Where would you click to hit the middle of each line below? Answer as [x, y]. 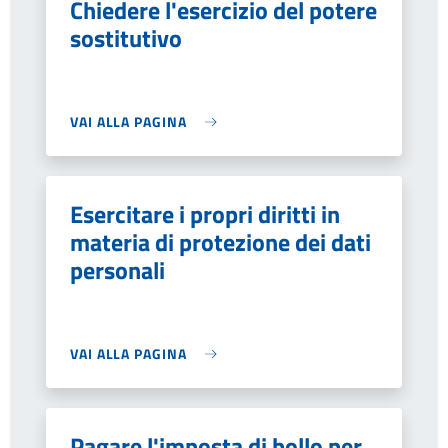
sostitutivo [126, 38]
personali [117, 270]
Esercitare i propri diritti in [205, 214]
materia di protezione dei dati [220, 242]
